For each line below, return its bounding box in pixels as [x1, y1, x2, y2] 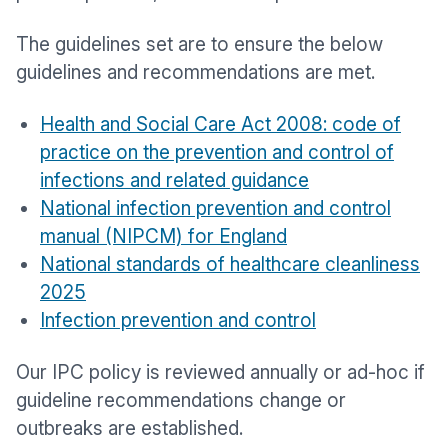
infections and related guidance [40, 169, 309, 192]
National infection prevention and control [40, 197, 391, 220]
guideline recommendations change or [16, 389, 346, 412]
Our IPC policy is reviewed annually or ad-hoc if [16, 361, 425, 384]
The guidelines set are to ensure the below [16, 33, 383, 56]
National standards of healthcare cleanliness [40, 253, 420, 276]
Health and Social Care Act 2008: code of [40, 113, 401, 136]
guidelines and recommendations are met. [16, 61, 375, 84]
